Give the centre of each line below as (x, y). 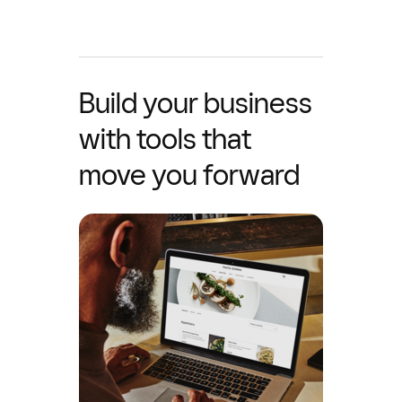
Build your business (196, 103)
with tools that (165, 139)
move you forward (189, 175)
